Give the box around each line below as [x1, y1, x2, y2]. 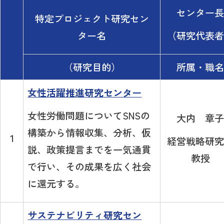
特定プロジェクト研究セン [34, 11, 149, 26]
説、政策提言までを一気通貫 [27, 142, 151, 157]
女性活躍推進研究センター [27, 85, 142, 100]
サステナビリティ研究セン [27, 208, 142, 222]
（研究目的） [63, 60, 120, 74]
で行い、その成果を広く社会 [27, 159, 151, 174]
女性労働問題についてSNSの [27, 108, 150, 123]
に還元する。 [27, 176, 85, 191]
